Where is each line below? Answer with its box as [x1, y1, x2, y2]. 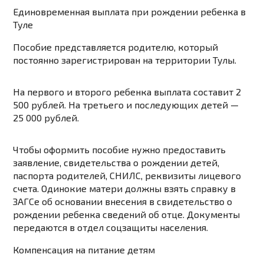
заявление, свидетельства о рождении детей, [13, 157, 220, 169]
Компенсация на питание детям [13, 244, 156, 256]
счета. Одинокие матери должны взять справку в [13, 183, 236, 194]
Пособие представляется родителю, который [13, 41, 219, 53]
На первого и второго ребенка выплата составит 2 [13, 86, 242, 98]
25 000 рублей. [13, 112, 80, 124]
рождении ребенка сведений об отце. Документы [13, 209, 240, 220]
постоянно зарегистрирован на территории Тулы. [13, 54, 237, 66]
